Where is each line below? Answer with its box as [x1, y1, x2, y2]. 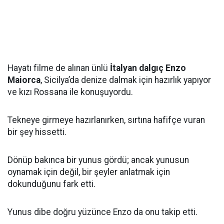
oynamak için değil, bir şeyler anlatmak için [7, 167, 170, 177]
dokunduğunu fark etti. [7, 179, 95, 189]
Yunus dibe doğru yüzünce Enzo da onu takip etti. [7, 207, 197, 217]
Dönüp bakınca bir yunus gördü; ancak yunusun [7, 155, 189, 165]
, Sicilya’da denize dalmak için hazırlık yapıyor [40, 75, 211, 85]
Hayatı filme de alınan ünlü [7, 63, 110, 73]
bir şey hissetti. [7, 127, 66, 137]
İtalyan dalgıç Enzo [110, 63, 186, 73]
